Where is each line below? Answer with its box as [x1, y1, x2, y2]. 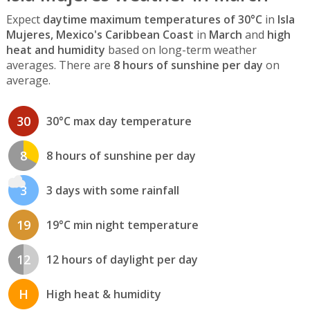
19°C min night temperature [46, 217, 199, 232]
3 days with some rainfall [46, 182, 179, 198]
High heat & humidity [46, 286, 161, 302]
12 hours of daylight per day [46, 251, 198, 267]
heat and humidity [6, 42, 105, 58]
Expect [6, 12, 43, 28]
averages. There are [6, 57, 113, 73]
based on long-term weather [104, 42, 257, 58]
